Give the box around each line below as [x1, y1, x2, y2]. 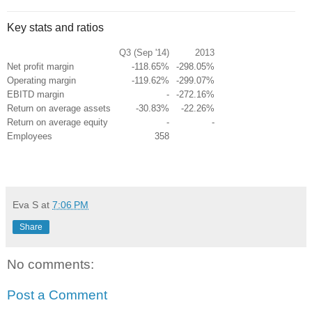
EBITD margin [7, 88, 64, 100]
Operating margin [7, 75, 76, 86]
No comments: [7, 256, 94, 272]
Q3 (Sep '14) [119, 47, 169, 58]
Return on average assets [7, 102, 111, 114]
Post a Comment [7, 287, 107, 302]
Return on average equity [7, 116, 108, 127]
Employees [7, 130, 52, 141]
